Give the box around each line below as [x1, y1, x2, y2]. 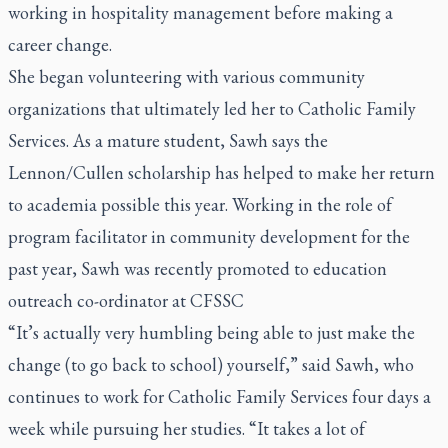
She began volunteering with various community [8, 65, 365, 88]
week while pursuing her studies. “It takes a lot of [8, 417, 365, 440]
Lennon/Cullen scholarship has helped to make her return [8, 161, 435, 184]
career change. [8, 33, 112, 56]
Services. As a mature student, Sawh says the [8, 129, 328, 152]
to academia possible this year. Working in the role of [8, 193, 392, 216]
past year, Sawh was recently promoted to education [8, 257, 387, 280]
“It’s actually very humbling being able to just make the [8, 321, 415, 344]
